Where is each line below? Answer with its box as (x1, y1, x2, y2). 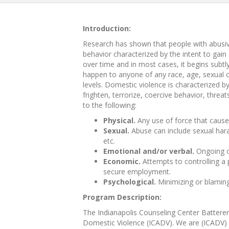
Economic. (103, 156, 141, 166)
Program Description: (83, 192, 162, 202)
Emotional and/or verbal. (103, 146, 194, 156)
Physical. (103, 116, 135, 125)
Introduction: (83, 24, 131, 33)
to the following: (83, 100, 136, 110)
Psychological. (103, 177, 156, 187)
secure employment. (103, 167, 171, 176)
